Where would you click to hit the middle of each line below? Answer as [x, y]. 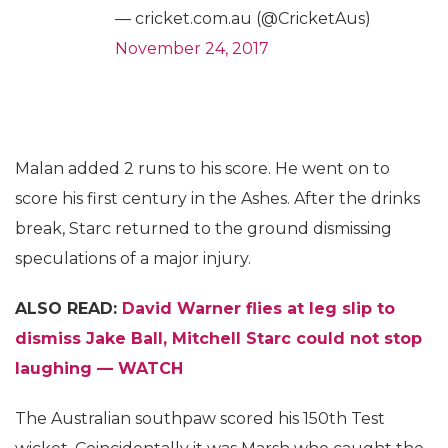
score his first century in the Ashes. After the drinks [217, 198]
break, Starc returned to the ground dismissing [203, 228]
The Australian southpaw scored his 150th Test [200, 418]
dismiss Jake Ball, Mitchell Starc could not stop [218, 338]
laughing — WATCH [99, 368]
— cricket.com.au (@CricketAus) [243, 18]
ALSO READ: [68, 308]
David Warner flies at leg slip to [258, 308]
